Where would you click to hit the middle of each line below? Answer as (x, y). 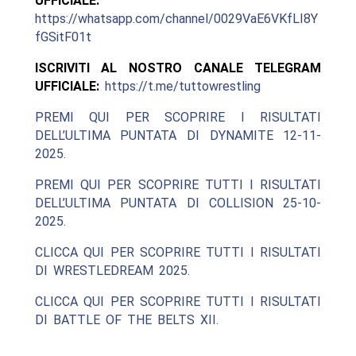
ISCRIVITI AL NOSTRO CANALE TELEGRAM (178, 68)
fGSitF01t (63, 37)
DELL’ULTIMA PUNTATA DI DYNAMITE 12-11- (178, 136)
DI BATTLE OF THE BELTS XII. (126, 320)
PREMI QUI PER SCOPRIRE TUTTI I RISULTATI (178, 185)
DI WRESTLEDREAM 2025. (112, 271)
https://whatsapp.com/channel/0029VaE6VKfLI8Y (176, 19)
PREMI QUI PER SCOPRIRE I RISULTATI (178, 118)
